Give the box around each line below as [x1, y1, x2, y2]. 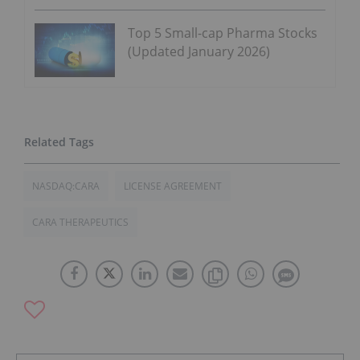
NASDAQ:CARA [32, 178, 100, 193]
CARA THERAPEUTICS [32, 215, 129, 229]
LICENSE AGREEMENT [124, 178, 222, 193]
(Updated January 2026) [128, 43, 270, 61]
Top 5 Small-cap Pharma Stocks [128, 24, 317, 43]
